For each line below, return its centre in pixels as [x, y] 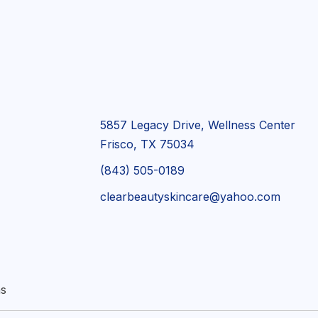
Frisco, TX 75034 [148, 144]
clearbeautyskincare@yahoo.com [191, 197]
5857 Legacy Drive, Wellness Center [198, 125]
